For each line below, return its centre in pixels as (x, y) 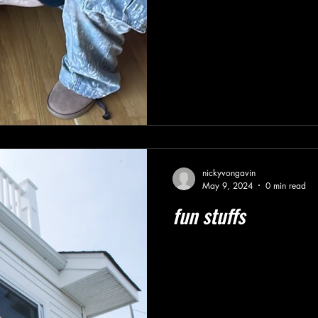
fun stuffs (209, 215)
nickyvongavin (229, 172)
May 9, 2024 (227, 185)
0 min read (286, 185)
